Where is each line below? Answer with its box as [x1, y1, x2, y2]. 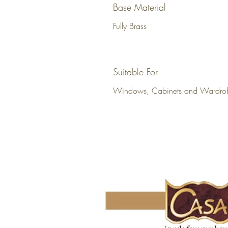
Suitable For [113, 66, 158, 78]
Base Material [113, 1, 166, 14]
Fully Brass [113, 20, 147, 32]
